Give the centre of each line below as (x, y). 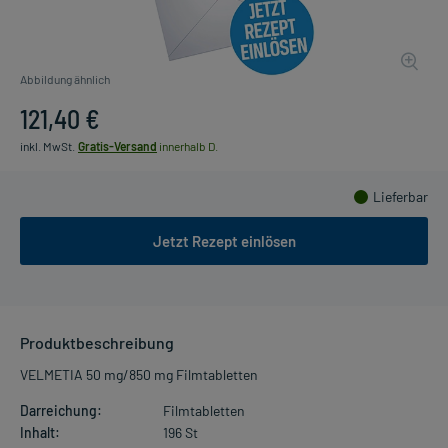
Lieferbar (400, 196)
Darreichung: (61, 410)
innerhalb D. (187, 145)
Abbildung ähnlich (65, 78)
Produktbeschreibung (97, 342)
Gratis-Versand (117, 145)
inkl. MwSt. (47, 145)
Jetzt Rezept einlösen (224, 240)
